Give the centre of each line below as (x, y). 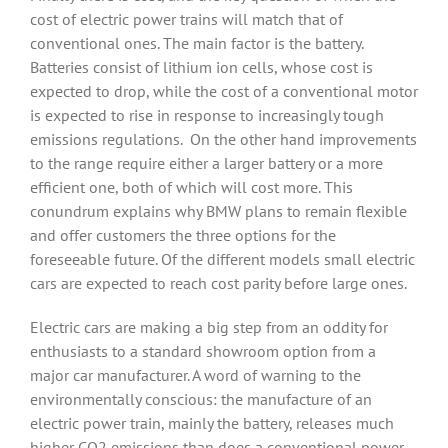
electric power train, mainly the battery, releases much (212, 423)
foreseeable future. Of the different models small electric (222, 259)
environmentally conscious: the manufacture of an (201, 399)
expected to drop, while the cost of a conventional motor (224, 91)
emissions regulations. (106, 139)
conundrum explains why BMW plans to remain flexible (218, 211)
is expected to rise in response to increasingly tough (207, 115)
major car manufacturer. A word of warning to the (195, 375)
